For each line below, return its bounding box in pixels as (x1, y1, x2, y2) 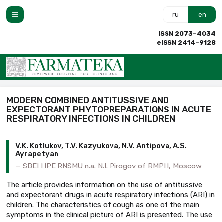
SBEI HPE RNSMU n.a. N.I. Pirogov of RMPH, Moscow (23, 161, 202, 170)
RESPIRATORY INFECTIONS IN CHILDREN (6, 113, 175, 124)
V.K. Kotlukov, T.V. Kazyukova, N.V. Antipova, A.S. (15, 141, 187, 151)
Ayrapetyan (15, 149, 58, 159)
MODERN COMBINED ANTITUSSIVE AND (6, 94, 169, 106)
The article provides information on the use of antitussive (6, 180, 202, 189)
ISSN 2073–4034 (158, 30, 216, 37)
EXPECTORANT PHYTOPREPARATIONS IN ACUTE (6, 104, 211, 115)
